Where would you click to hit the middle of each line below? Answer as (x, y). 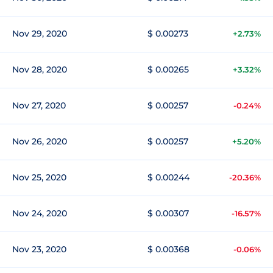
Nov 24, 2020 (40, 213)
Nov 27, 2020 (39, 105)
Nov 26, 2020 (40, 141)
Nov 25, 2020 (39, 177)
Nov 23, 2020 (39, 249)
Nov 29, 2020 (40, 34)
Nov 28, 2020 (40, 69)
